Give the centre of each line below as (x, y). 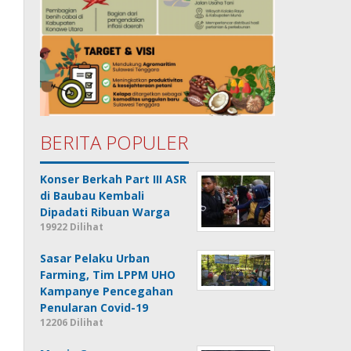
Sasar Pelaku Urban (95, 259)
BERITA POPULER (115, 143)
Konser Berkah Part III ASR (114, 179)
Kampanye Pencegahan (107, 291)
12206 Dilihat (72, 323)
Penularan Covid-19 (94, 308)
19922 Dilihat (72, 227)
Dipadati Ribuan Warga (105, 212)
